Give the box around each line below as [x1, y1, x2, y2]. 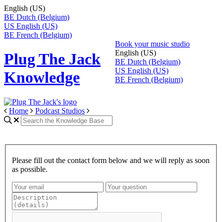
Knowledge [4, 68, 80, 87]
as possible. [12, 165, 48, 173]
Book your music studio [115, 40, 190, 48]
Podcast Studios [35, 106, 85, 115]
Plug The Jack [4, 50, 101, 68]
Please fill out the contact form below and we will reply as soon [12, 156, 210, 165]
